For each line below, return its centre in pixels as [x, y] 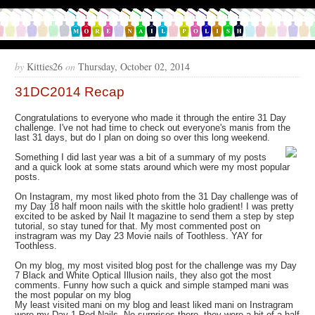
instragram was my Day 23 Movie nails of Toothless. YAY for [139, 236]
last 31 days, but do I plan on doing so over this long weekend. [143, 138]
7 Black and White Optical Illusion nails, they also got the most [143, 276]
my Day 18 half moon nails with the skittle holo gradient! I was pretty [155, 207]
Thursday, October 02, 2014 [134, 67]
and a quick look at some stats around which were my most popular [153, 167]
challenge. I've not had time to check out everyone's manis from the [153, 128]
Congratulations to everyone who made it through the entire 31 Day [151, 118]
